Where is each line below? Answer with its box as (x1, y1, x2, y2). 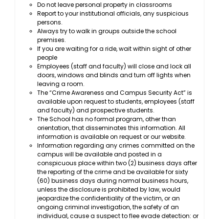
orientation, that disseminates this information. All (37, 124, 185, 132)
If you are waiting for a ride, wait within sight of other (37, 44, 191, 53)
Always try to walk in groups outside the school (37, 27, 176, 36)
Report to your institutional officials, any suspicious (37, 9, 189, 18)
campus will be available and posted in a (37, 150, 162, 159)
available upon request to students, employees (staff (37, 97, 195, 106)
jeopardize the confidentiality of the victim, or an (37, 194, 180, 203)
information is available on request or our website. (37, 132, 186, 141)
